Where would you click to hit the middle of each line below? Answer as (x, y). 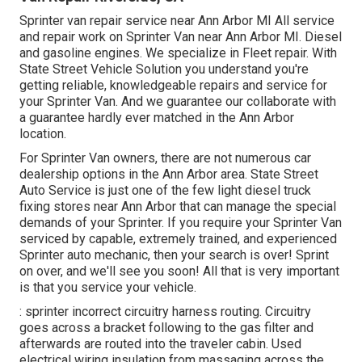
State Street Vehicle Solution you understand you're (164, 69)
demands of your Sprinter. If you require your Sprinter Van (181, 222)
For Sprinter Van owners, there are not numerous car (165, 158)
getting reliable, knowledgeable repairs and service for (173, 85)
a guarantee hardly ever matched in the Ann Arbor (157, 117)
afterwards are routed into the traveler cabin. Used (160, 343)
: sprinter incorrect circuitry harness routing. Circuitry (165, 311)
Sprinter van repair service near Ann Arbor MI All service (177, 20)
